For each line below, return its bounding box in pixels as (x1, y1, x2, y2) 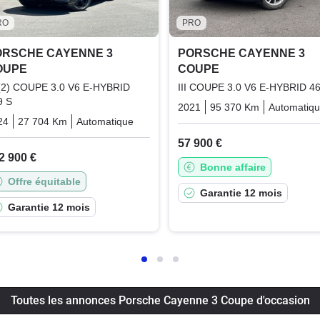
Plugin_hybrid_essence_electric (142, 116, 286, 128)
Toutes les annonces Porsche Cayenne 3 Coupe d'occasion (10, 294, 310, 308)
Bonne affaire (199, 161, 266, 174)
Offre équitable (7, 176, 81, 188)
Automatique (76, 116, 134, 128)
